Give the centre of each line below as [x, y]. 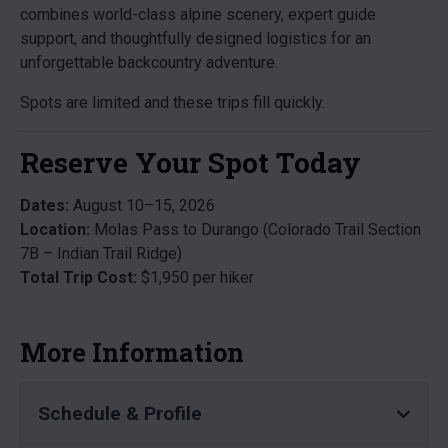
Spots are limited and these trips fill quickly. [172, 102]
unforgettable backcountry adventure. [149, 62]
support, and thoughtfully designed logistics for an [195, 38]
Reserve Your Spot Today [190, 162]
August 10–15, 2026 [142, 205]
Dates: [44, 205]
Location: [55, 229]
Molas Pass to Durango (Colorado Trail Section [255, 229]
